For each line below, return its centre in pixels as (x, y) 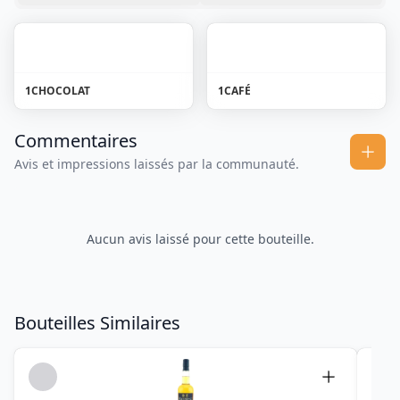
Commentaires (76, 141)
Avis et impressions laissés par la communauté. (157, 164)
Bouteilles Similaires (97, 323)
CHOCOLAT (61, 91)
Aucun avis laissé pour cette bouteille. (200, 239)
